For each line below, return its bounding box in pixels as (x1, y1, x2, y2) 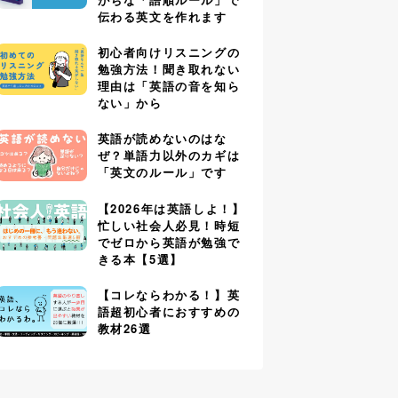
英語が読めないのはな (97, 130, 227, 147)
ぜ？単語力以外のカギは (97, 147, 241, 164)
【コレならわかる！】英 (97, 285, 241, 303)
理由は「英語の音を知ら (97, 77, 241, 95)
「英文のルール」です (97, 163, 227, 181)
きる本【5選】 (97, 250, 183, 267)
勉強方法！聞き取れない (97, 60, 241, 78)
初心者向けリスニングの (97, 44, 241, 61)
